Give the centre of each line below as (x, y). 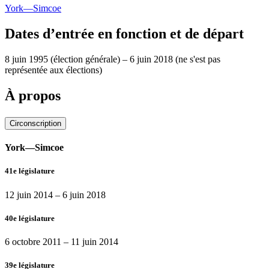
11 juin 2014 (95, 241)
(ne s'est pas (198, 59)
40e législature (30, 218)
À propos (33, 96)
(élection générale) (85, 59)
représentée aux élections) (53, 70)
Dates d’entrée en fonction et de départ (124, 34)
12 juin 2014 (29, 195)
